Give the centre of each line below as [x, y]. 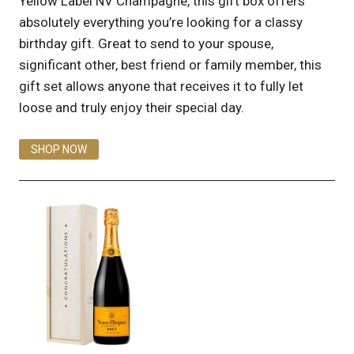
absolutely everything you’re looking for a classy [161, 22]
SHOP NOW [59, 149]
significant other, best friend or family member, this [170, 64]
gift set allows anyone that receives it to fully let [161, 86]
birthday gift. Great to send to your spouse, [146, 43]
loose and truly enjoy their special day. [132, 107]
